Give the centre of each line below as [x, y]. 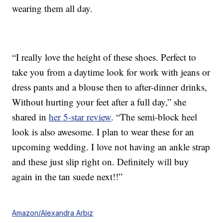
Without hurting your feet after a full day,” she [99, 102]
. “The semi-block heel [154, 117]
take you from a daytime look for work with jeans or [111, 72]
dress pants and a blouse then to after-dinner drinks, [110, 87]
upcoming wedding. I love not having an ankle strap [111, 147]
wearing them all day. [53, 8]
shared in [31, 117]
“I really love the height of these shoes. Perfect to [104, 57]
